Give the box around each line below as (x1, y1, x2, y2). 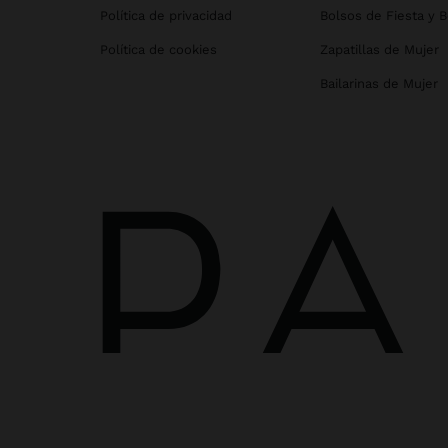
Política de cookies (100, 42, 217, 57)
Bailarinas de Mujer (320, 76, 438, 91)
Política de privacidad (100, 8, 232, 23)
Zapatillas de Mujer (320, 42, 439, 57)
